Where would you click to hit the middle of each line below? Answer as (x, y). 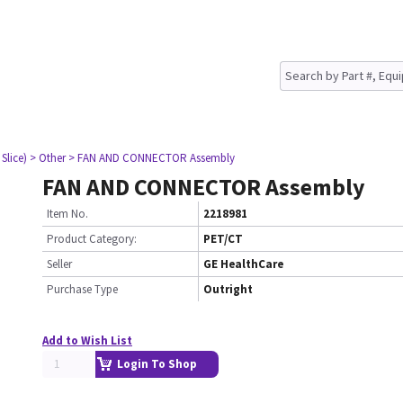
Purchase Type (82, 289)
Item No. (67, 214)
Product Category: (92, 239)
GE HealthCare (243, 264)
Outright (228, 289)
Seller (59, 264)
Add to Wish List (87, 340)
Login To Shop (157, 364)
